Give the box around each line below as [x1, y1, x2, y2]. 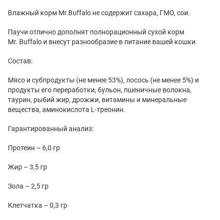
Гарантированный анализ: [8, 124, 93, 133]
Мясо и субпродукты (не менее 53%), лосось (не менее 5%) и [8, 76, 199, 84]
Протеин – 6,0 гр [8, 143, 60, 152]
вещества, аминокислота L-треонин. [8, 105, 125, 113]
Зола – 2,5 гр [8, 182, 49, 190]
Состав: [8, 56, 32, 65]
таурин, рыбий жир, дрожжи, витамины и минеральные [8, 95, 187, 104]
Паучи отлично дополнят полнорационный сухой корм [8, 27, 184, 36]
